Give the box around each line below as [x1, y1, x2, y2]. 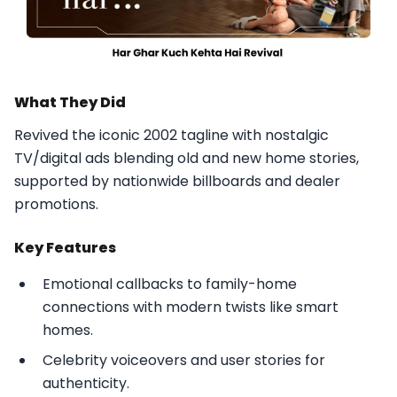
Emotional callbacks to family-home [43, 274, 297, 294]
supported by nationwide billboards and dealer [14, 171, 340, 191]
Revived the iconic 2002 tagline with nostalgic [14, 125, 329, 145]
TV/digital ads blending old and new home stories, [14, 148, 359, 168]
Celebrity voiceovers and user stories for [43, 350, 325, 370]
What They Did [14, 92, 126, 113]
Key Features [14, 237, 116, 258]
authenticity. [43, 373, 129, 393]
